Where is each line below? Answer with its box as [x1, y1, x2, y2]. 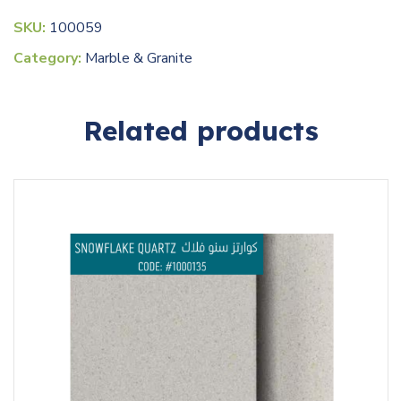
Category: [13, 48, 85, 69]
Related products [82, 114, 319, 149]
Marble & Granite [85, 48, 192, 69]
